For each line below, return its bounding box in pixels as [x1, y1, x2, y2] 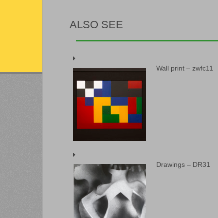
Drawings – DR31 [156, 160, 210, 168]
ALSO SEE [70, 18, 123, 31]
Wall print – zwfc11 [156, 64, 213, 72]
